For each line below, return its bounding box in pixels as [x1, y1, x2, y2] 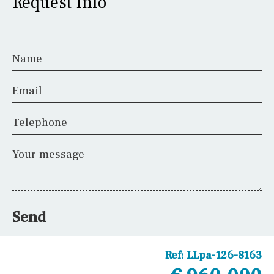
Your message [12, 146, 84, 161]
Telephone [12, 114, 67, 130]
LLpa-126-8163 [187, 248, 262, 262]
